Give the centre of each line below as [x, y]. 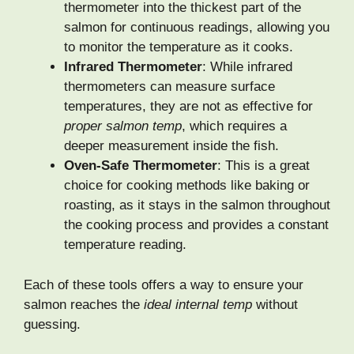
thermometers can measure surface [169, 87]
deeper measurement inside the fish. [171, 146]
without [275, 304]
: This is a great [264, 166]
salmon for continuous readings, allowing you [197, 28]
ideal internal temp [198, 304]
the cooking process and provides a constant [196, 225]
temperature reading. [125, 245]
